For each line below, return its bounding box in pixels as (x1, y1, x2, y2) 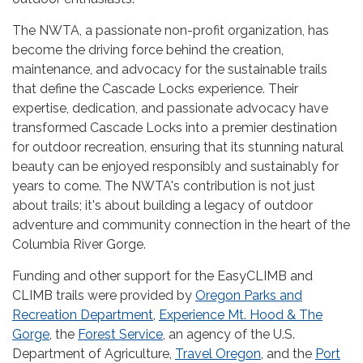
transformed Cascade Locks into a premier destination (12, 119, 337, 135)
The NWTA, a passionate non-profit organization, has (12, 22, 329, 38)
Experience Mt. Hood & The (159, 306, 322, 322)
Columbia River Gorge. (12, 236, 146, 252)
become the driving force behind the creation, (12, 41, 284, 58)
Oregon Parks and (195, 287, 302, 303)
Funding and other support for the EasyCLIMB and (12, 267, 313, 284)
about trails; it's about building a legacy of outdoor (12, 197, 313, 213)
